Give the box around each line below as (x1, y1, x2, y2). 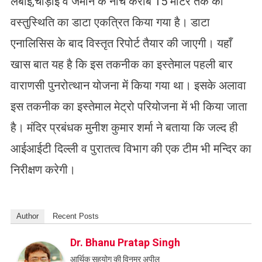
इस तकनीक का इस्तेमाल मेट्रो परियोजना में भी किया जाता (10, 99, 247, 114)
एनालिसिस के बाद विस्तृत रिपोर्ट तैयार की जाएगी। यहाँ (10, 36, 232, 51)
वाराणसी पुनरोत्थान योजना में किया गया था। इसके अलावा (10, 78, 246, 93)
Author (16, 212, 39, 221)
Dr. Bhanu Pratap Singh (70, 236, 180, 249)
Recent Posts (52, 212, 99, 221)
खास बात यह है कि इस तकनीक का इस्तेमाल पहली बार (10, 57, 233, 72)
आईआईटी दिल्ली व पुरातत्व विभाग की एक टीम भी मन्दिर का (10, 142, 251, 156)
